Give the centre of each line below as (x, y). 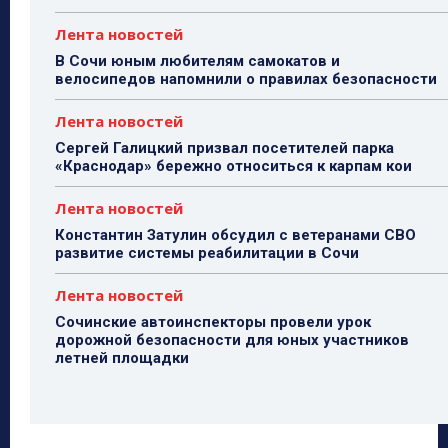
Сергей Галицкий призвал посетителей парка (224, 147)
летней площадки (122, 357)
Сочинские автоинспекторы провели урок (213, 321)
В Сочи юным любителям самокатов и (197, 60)
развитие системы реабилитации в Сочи (207, 252)
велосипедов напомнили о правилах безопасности (246, 78)
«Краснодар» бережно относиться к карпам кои (233, 165)
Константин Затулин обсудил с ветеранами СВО (235, 234)
